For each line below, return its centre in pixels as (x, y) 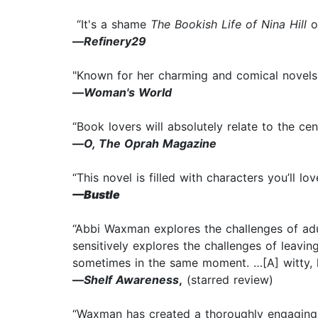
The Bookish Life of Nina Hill (229, 24)
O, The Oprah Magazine (150, 144)
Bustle (102, 195)
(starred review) (228, 280)
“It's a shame (111, 24)
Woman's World (128, 93)
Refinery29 (115, 42)
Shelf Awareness (131, 280)
